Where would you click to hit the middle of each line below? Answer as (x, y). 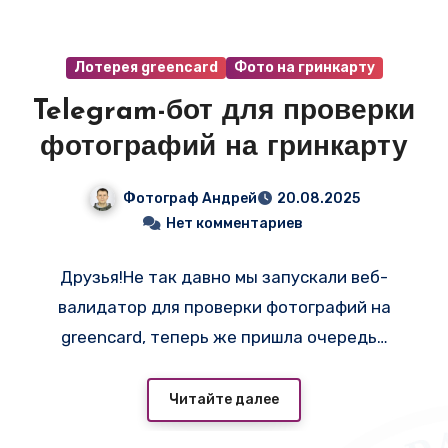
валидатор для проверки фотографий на (224, 307)
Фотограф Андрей (189, 198)
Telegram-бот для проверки (224, 111)
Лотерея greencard (145, 67)
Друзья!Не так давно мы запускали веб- (224, 277)
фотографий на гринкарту (224, 147)
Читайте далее (224, 399)
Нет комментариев (234, 224)
